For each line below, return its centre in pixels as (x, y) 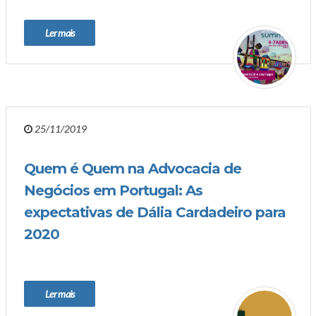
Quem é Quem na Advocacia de (133, 169)
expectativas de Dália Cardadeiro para (155, 212)
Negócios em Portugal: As (113, 190)
